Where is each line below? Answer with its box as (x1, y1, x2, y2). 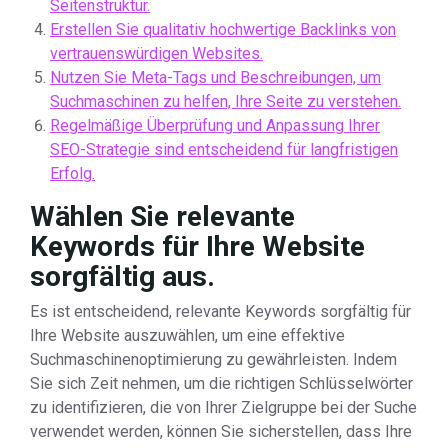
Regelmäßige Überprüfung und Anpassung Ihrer (50, 116, 380, 135)
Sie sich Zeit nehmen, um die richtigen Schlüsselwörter (30, 374, 413, 393)
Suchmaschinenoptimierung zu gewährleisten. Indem (30, 350, 397, 369)
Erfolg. (50, 164, 95, 183)
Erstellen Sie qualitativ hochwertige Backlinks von (50, 20, 396, 39)
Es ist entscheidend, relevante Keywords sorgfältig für (30, 302, 411, 321)
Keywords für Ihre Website (30, 230, 365, 263)
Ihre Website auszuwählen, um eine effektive (30, 326, 345, 345)
